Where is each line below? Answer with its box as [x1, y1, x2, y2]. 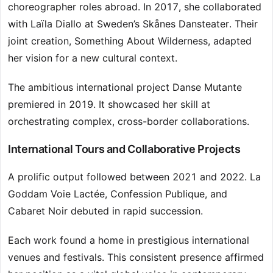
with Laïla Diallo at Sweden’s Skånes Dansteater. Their [8, 18, 258, 30]
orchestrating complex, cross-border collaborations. [8, 115, 249, 128]
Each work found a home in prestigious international [8, 234, 249, 247]
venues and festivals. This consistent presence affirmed [8, 251, 264, 264]
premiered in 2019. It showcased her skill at [8, 98, 210, 111]
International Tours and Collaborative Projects [8, 143, 241, 156]
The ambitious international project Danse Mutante [8, 81, 242, 94]
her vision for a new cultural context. [8, 52, 177, 65]
